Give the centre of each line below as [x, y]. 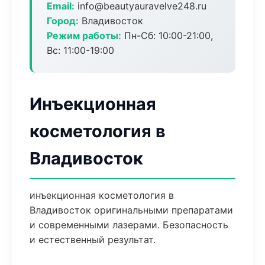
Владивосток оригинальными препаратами [131, 210]
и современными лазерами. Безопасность [129, 225]
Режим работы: [84, 35]
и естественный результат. [93, 240]
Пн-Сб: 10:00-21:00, [167, 35]
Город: [63, 21]
